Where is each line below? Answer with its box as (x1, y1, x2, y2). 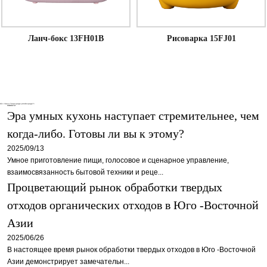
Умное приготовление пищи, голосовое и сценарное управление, (7, 156, 229, 164)
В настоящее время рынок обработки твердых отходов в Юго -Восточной (7, 245, 256, 254)
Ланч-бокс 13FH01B (28, 33, 104, 43)
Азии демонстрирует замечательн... (7, 257, 129, 266)
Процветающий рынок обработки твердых (7, 180, 222, 194)
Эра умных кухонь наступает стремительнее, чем (7, 108, 259, 122)
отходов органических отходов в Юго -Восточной (7, 198, 259, 212)
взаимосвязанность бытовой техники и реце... (7, 167, 163, 176)
